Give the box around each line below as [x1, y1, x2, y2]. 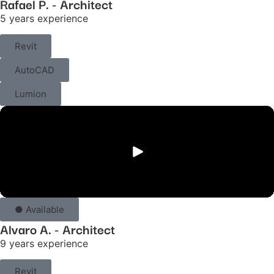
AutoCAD [15, 64, 54, 76]
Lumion [15, 87, 46, 100]
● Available [15, 203, 64, 215]
